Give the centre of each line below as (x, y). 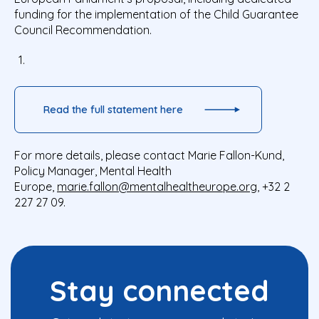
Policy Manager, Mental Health (93, 171)
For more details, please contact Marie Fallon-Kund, (149, 156)
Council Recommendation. (83, 30)
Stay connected (159, 291)
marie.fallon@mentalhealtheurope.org (157, 187)
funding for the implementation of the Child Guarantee (156, 15)
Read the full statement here (113, 110)
